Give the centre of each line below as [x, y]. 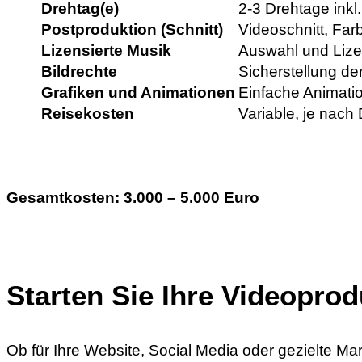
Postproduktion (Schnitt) [132, 29]
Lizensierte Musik [106, 50]
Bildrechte [79, 71]
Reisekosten [88, 113]
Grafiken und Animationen [138, 92]
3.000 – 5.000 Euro [192, 197]
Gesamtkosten [61, 197]
